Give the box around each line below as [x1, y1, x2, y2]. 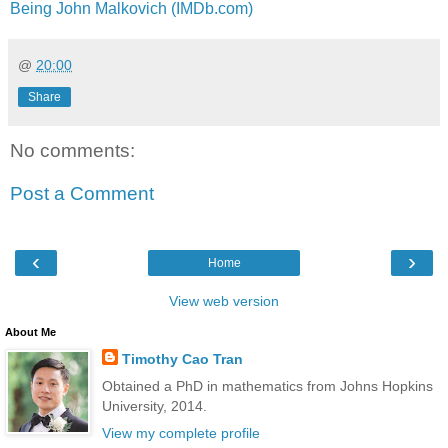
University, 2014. [101, 397, 207, 414]
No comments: [10, 139, 135, 161]
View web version [169, 292, 279, 309]
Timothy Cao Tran [121, 350, 243, 367]
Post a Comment [10, 183, 154, 205]
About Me [5, 325, 56, 338]
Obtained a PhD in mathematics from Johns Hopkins [101, 377, 433, 394]
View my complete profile [101, 424, 260, 441]
